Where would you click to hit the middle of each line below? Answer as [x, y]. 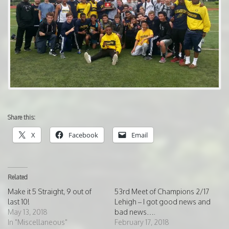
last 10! [19, 202]
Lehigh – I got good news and [163, 202]
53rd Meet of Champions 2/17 [162, 192]
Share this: [21, 118]
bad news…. [135, 212]
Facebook [83, 135]
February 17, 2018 [142, 222]
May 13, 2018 [28, 212]
